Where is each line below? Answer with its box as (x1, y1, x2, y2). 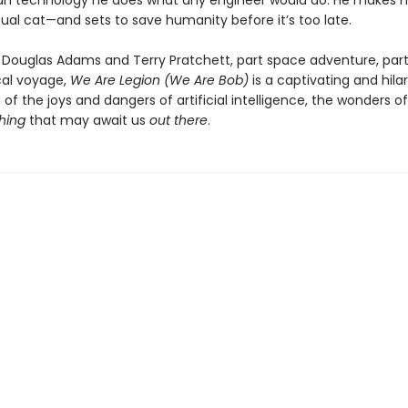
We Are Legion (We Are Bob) (69, 71, 249, 89)
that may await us (25, 111, 149, 129)
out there (148, 111, 208, 129)
